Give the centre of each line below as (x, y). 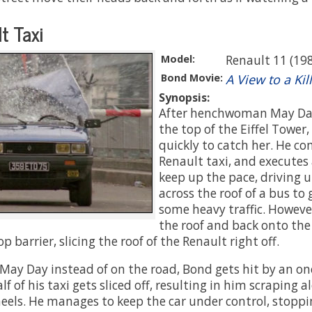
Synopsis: (184, 98)
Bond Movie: (192, 78)
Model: (178, 59)
